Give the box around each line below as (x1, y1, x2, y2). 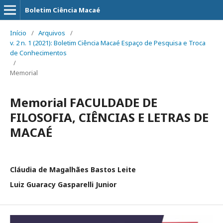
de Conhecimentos (10, 48, 67, 57)
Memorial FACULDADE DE (10, 94, 157, 111)
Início (10, 28, 26, 37)
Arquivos (38, 28, 65, 37)
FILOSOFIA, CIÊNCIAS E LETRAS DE (10, 109, 209, 125)
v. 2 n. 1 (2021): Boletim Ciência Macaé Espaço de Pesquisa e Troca (10, 38, 206, 47)
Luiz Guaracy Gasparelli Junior (10, 180, 116, 189)
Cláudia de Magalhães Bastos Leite (10, 165, 136, 174)
